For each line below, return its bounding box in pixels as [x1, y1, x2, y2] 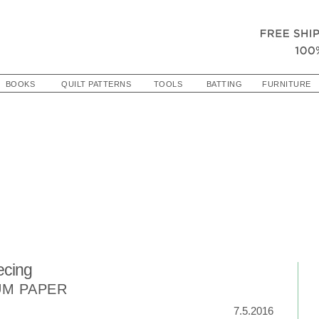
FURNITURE [262, 80, 311, 88]
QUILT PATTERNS [61, 80, 132, 88]
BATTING [206, 80, 243, 88]
